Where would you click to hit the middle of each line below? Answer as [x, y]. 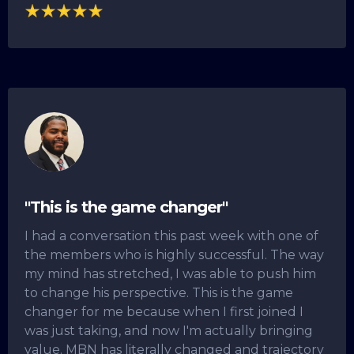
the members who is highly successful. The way [174, 255]
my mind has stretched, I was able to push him [170, 274]
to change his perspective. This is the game [159, 293]
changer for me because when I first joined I [164, 312]
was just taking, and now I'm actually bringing [169, 331]
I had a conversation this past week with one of [171, 236]
